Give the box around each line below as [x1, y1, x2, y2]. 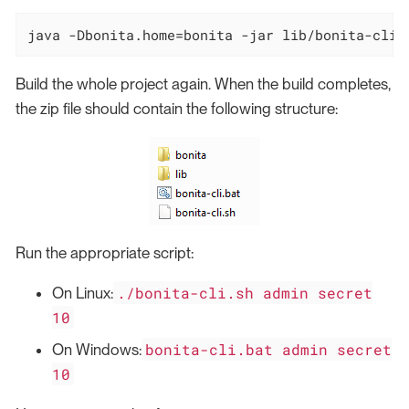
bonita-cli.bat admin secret [145, 340, 393, 360]
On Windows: [52, 341, 142, 360]
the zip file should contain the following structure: [16, 99, 338, 118]
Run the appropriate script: [16, 243, 194, 262]
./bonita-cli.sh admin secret [117, 282, 373, 302]
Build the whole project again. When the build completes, [16, 74, 391, 93]
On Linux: [52, 283, 113, 302]
